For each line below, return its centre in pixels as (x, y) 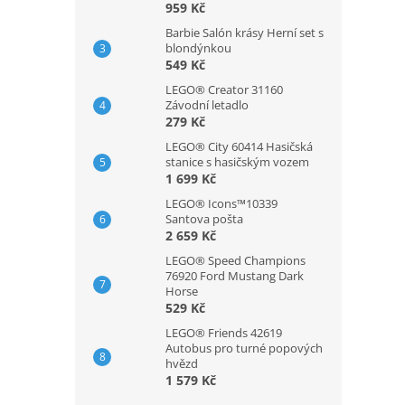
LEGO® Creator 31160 (224, 89)
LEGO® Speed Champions (235, 260)
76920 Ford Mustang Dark (235, 275)
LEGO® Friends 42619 (224, 332)
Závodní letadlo (207, 104)
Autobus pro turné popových (244, 348)
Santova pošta (204, 218)
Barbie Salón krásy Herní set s (245, 32)
